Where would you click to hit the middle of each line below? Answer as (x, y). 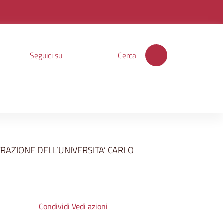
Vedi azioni (89, 206)
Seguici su (46, 55)
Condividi (54, 206)
